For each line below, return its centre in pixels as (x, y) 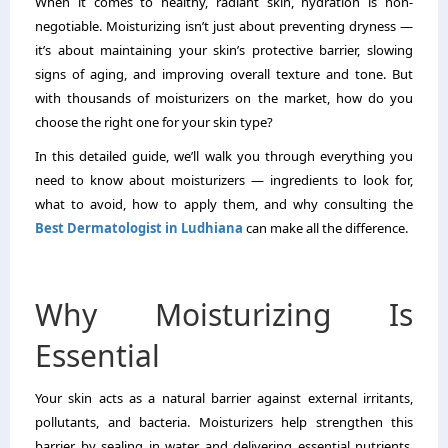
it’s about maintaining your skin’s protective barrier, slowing (224, 50)
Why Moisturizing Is (224, 315)
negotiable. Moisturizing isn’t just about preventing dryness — (224, 26)
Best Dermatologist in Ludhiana (139, 228)
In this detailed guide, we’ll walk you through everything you (224, 156)
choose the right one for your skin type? (154, 122)
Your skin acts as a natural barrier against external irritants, (224, 398)
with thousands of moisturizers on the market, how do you (224, 98)
